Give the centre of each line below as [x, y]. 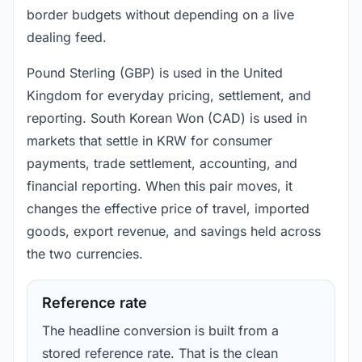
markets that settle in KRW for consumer [149, 141]
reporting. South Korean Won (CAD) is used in [167, 118]
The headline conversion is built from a [160, 331]
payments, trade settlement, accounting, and [162, 164]
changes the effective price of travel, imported [168, 209]
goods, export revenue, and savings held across [174, 232]
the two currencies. [85, 254]
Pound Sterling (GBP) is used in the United [155, 73]
